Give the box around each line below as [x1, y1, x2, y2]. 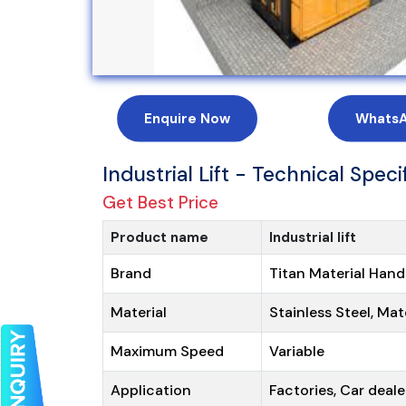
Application [110, 380, 191, 400]
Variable [268, 341, 324, 361]
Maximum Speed [110, 341, 224, 361]
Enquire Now [144, 109, 231, 128]
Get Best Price [102, 191, 219, 214]
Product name [110, 227, 208, 246]
